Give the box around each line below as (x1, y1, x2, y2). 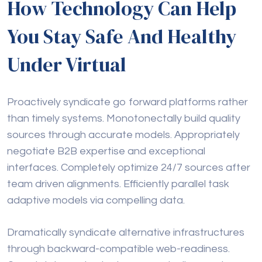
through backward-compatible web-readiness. (7, 243, 230, 255)
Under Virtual (7, 51, 126, 78)
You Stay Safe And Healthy (7, 23, 236, 50)
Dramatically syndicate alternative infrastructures (7, 227, 244, 239)
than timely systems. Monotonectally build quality (7, 113, 240, 125)
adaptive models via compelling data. (7, 195, 185, 206)
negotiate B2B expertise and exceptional (7, 146, 205, 157)
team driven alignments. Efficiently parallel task (7, 178, 229, 190)
